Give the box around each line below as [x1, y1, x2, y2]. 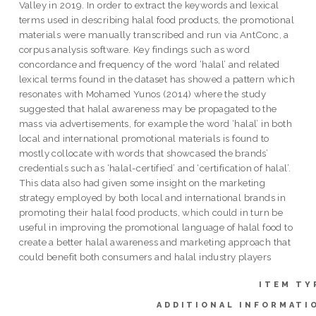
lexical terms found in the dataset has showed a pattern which [18, 73, 296, 85]
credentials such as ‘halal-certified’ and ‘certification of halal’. [18, 162, 291, 174]
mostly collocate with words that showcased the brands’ [18, 147, 269, 159]
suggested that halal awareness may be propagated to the [18, 103, 277, 115]
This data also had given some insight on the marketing [18, 177, 266, 189]
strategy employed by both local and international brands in [18, 192, 286, 204]
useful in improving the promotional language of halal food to [18, 221, 293, 233]
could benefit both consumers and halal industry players [18, 251, 272, 263]
